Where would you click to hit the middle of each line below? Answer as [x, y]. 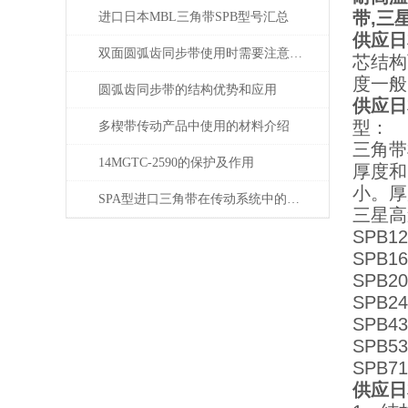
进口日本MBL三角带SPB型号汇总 [194, 17]
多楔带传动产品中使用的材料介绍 [194, 126]
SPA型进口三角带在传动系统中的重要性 [293, 199]
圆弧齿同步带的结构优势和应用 [188, 90]
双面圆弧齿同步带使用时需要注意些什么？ [296, 53]
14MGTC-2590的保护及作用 [176, 163]
